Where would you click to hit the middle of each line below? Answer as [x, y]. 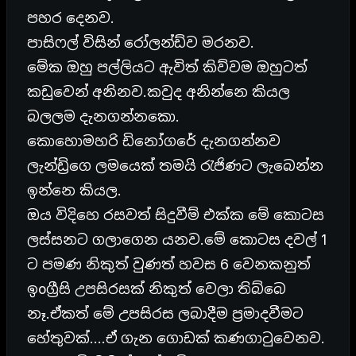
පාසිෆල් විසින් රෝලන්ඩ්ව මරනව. [141, 42]
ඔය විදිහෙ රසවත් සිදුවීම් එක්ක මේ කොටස [176, 215]
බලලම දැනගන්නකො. [103, 116]
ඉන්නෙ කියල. [74, 190]
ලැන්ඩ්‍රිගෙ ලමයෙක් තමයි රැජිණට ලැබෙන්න [175, 165]
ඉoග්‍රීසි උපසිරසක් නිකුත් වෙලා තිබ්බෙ [157, 288]
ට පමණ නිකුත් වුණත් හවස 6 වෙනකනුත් [169, 264]
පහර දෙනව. [71, 17]
